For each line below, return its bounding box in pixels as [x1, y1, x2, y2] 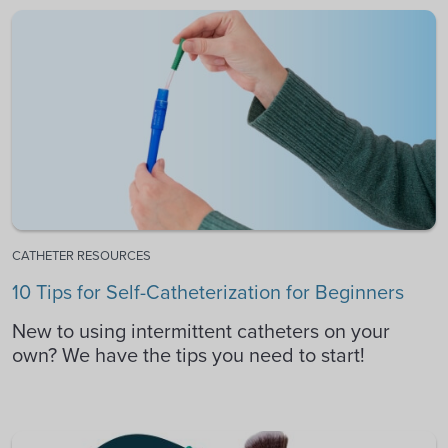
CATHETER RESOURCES [12, 246, 151, 264]
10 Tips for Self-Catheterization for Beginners [12, 277, 404, 306]
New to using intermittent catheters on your [12, 316, 390, 345]
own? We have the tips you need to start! [12, 340, 365, 369]
